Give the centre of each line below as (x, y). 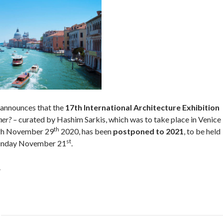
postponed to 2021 (148, 131)
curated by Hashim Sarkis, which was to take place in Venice (119, 119)
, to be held (202, 131)
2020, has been (86, 131)
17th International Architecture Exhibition (142, 107)
